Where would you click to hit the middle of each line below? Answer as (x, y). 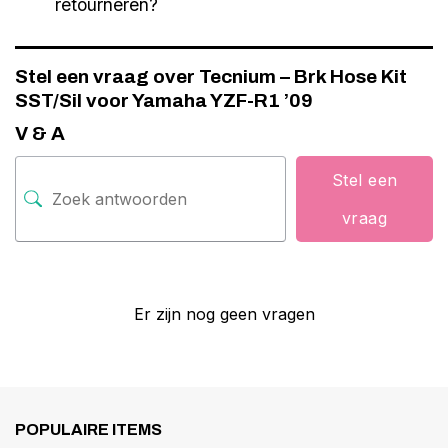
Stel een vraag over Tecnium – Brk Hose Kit (211, 76)
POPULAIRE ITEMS (88, 429)
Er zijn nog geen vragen (224, 313)
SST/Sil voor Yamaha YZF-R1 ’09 (164, 100)
